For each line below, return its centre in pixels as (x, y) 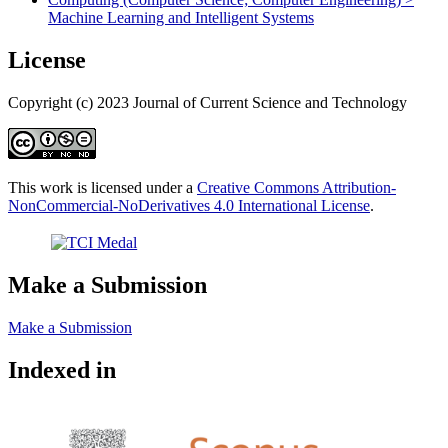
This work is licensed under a (102, 187)
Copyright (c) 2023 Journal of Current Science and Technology (207, 102)
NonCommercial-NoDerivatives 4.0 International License (189, 205)
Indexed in (62, 369)
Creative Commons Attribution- (296, 187)
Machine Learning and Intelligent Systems (181, 17)
